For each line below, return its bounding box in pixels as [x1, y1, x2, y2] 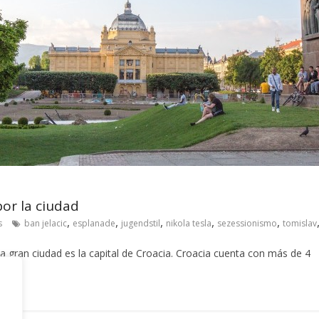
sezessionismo [217, 217, 277, 229]
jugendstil [121, 217, 160, 229]
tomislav [283, 217, 317, 229]
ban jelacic [24, 217, 67, 229]
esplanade [73, 217, 115, 229]
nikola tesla [166, 217, 211, 229]
